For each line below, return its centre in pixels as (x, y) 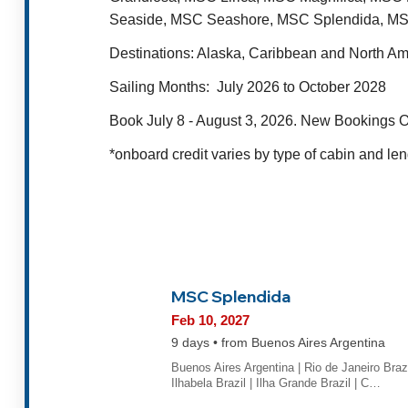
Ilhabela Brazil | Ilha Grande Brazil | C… (276, 383)
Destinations (150, 53)
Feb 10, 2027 (210, 321)
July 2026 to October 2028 (301, 87)
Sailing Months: (161, 87)
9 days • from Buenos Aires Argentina (278, 343)
